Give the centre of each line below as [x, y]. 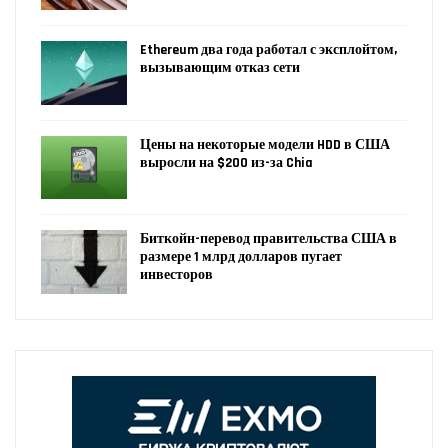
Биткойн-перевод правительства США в [268, 239]
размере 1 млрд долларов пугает [241, 257]
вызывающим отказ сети [220, 68]
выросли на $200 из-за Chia [226, 162]
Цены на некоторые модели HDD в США [265, 144]
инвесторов [176, 275]
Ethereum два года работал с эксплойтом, [268, 50]
